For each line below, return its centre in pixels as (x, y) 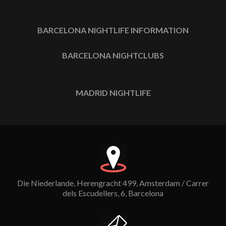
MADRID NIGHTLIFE (113, 92)
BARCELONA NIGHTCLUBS (113, 55)
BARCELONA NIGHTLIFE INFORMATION (113, 30)
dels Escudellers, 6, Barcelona (113, 193)
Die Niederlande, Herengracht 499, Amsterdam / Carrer (113, 183)
